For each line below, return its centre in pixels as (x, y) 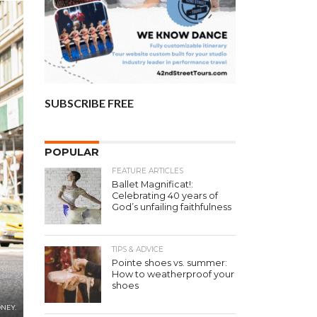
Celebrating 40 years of (165, 196)
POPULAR (72, 152)
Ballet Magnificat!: (152, 184)
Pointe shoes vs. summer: (169, 263)
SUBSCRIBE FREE (89, 103)
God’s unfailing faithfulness (172, 207)
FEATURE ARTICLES (148, 171)
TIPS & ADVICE (138, 249)
